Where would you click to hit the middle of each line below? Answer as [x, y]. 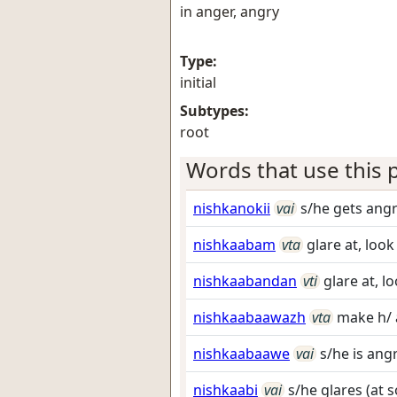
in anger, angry [230, 12]
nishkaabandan [245, 281]
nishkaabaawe [241, 354]
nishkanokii [232, 208]
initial [198, 82]
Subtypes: [214, 111]
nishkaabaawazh [249, 317]
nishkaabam [234, 245]
